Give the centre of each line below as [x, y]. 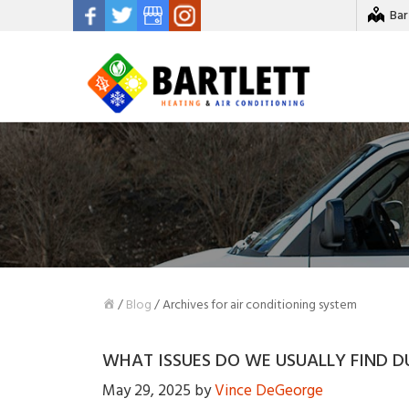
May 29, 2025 [147, 391]
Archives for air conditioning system [260, 304]
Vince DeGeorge [269, 391]
